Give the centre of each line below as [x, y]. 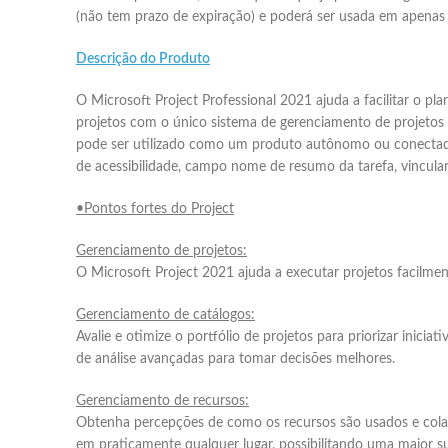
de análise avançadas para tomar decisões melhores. [235, 358]
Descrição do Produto [143, 58]
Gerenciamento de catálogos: [165, 314]
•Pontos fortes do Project [155, 208]
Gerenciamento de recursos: [162, 400]
